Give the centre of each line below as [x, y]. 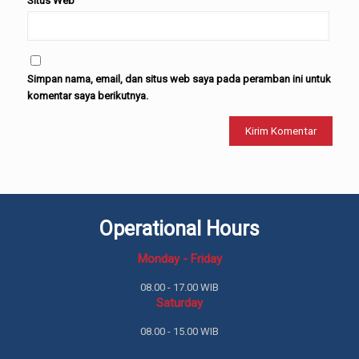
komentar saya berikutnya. [87, 96]
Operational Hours [179, 229]
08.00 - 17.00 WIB [179, 287]
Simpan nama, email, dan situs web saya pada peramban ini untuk [179, 79]
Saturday [179, 303]
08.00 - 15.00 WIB [179, 331]
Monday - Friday [179, 259]
